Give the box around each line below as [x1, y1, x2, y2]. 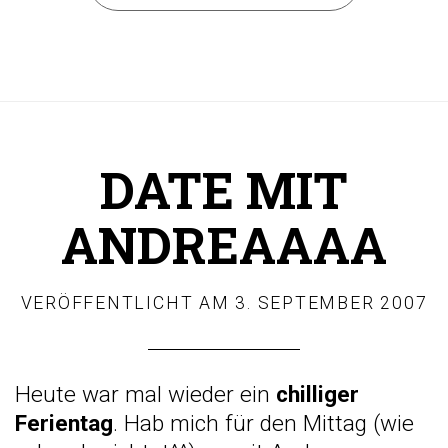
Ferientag [15, 409, 113, 437]
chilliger [276, 380, 359, 408]
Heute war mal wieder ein [15, 380, 276, 408]
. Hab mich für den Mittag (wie [113, 409, 414, 437]
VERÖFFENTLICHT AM [20, 292, 236, 313]
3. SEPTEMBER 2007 [235, 292, 428, 313]
